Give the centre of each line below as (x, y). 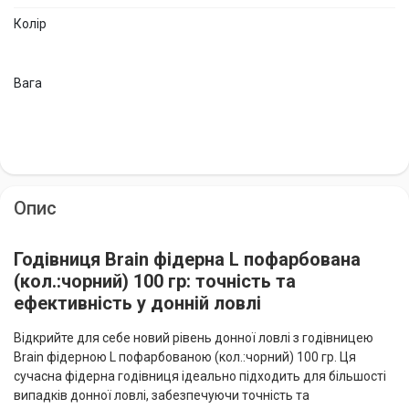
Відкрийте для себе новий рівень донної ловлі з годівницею (194, 337)
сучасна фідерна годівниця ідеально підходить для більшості (200, 376)
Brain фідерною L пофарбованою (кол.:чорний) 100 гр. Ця (185, 357)
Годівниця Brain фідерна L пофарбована (187, 259)
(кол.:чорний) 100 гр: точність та (155, 281)
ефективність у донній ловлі (137, 303)
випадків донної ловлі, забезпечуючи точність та (162, 395)
